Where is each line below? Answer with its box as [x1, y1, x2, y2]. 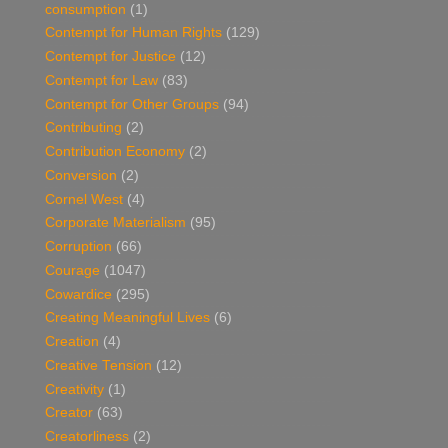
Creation [45, 334, 99, 350]
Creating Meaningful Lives [45, 310, 210, 326]
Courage [45, 262, 100, 278]
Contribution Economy [45, 144, 185, 160]
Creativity [45, 381, 104, 397]
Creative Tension [45, 357, 152, 373]
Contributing [45, 120, 122, 136]
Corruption [45, 239, 112, 255]
